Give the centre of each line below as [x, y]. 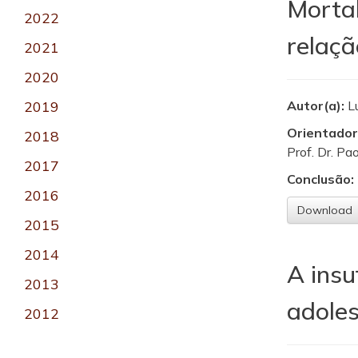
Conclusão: [320, 179]
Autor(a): [317, 106]
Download [324, 211]
